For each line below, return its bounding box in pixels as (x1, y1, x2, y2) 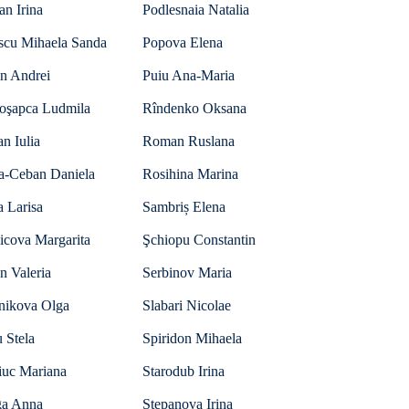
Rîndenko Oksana (142, 100, 246, 116)
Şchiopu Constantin (142, 232, 256, 247)
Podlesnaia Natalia (142, 2, 249, 17)
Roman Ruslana (142, 133, 235, 149)
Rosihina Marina (142, 166, 238, 182)
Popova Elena (142, 35, 223, 50)
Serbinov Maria (142, 265, 232, 280)
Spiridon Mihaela (142, 330, 242, 346)
